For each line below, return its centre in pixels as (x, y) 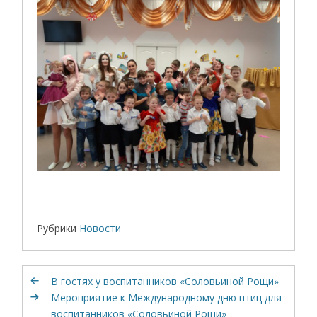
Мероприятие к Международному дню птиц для (167, 298)
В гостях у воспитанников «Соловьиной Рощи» (165, 282)
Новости (100, 229)
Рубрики (57, 229)
